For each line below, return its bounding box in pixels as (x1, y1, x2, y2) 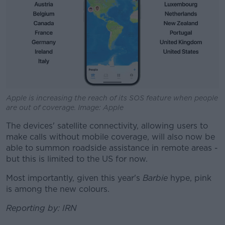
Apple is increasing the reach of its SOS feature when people (6, 94, 218, 102)
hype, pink (168, 173, 211, 183)
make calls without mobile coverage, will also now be (6, 132, 215, 142)
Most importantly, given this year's (6, 173, 143, 183)
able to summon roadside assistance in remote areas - (6, 143, 218, 153)
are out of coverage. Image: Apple (6, 103, 124, 112)
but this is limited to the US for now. (6, 154, 148, 164)
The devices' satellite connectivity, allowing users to (6, 121, 208, 131)
